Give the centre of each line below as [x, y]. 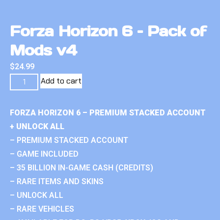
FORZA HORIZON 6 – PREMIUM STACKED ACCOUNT [108, 112]
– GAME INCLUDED [44, 154]
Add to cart [61, 81]
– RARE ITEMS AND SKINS [57, 181]
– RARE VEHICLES [42, 209]
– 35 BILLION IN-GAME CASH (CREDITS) [82, 167]
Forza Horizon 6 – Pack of [108, 31]
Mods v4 [43, 50]
